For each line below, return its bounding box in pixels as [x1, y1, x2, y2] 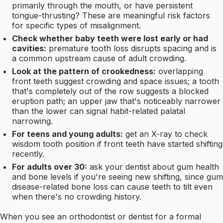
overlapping [158, 66, 203, 77]
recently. [12, 149, 44, 159]
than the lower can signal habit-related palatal [12, 106, 185, 116]
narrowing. [12, 116, 53, 126]
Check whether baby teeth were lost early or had [12, 33, 208, 44]
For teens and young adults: [12, 129, 123, 139]
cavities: [12, 43, 46, 54]
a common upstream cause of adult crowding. [12, 53, 186, 64]
